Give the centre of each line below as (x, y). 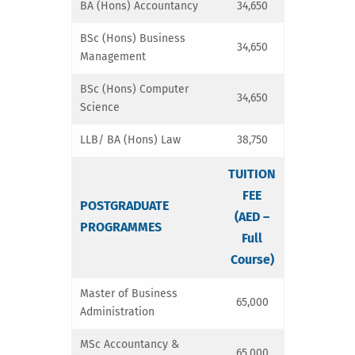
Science (100, 107)
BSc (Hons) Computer (134, 89)
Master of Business (129, 293)
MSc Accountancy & (130, 344)
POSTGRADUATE (124, 205)
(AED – (252, 216)
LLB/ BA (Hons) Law (130, 139)
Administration (117, 311)
